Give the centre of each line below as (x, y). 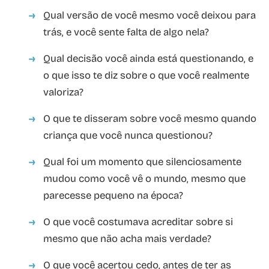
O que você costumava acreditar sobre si (138, 222)
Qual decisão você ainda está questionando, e (148, 59)
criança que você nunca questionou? (128, 136)
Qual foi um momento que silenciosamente (142, 162)
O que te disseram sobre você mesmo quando (150, 119)
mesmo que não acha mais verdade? (127, 239)
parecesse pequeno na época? (113, 196)
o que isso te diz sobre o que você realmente (146, 76)
